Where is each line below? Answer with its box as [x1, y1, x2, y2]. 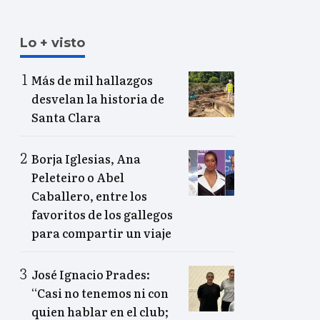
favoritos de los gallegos [31, 206, 173, 224]
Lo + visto [20, 35, 85, 51]
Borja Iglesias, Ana [31, 150, 141, 168]
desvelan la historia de [31, 90, 164, 108]
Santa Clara [31, 109, 101, 126]
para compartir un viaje [31, 224, 171, 242]
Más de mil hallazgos [31, 71, 153, 89]
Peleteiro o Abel [31, 169, 124, 186]
